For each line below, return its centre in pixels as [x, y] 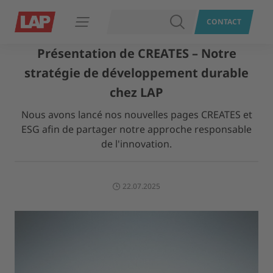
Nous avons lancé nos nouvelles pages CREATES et [136, 115]
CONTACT [224, 22]
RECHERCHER [209, 22]
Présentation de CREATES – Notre [136, 53]
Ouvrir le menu [109, 27]
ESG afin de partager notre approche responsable [136, 129]
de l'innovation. [136, 144]
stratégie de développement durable [136, 73]
